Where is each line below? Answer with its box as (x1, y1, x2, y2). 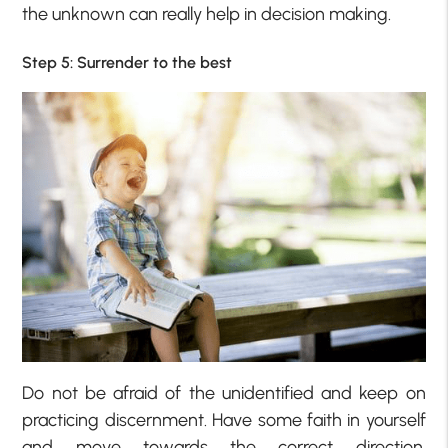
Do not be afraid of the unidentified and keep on (22, 381, 426, 404)
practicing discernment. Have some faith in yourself (22, 408, 426, 431)
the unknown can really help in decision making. (22, 2, 392, 25)
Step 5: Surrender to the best (22, 53, 233, 73)
